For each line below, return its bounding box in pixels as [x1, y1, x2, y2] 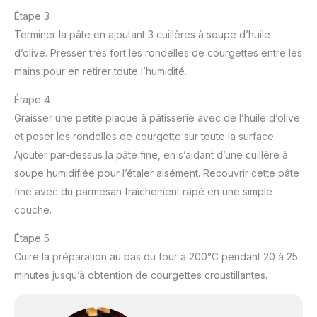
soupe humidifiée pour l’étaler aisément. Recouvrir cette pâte [14, 166, 299, 179]
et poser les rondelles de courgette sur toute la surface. [14, 129, 276, 142]
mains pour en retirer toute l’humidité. [14, 64, 187, 77]
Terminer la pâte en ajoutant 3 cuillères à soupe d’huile [14, 28, 270, 40]
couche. [14, 203, 52, 216]
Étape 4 [14, 93, 50, 105]
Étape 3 [14, 9, 50, 22]
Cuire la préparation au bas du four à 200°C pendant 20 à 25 [14, 250, 298, 263]
